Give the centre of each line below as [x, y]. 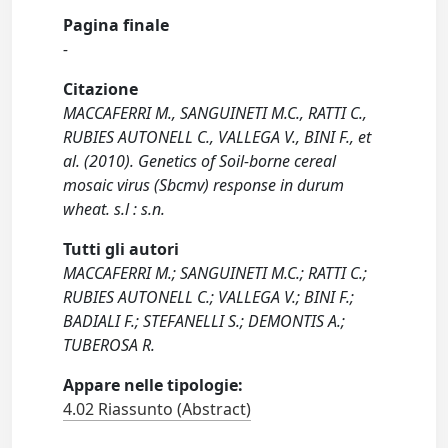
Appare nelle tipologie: [153, 385]
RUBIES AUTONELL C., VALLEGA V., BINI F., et [217, 137]
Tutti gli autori [121, 249]
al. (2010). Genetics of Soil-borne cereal [200, 161]
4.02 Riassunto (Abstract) [157, 409]
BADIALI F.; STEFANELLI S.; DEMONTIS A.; [204, 321]
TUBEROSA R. [109, 345]
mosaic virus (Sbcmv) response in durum [204, 185]
